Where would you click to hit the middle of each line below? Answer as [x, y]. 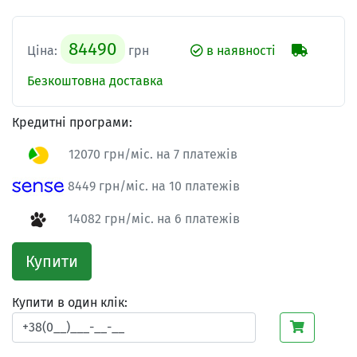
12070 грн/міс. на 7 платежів [151, 154]
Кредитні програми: [72, 122]
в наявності [239, 50]
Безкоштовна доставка [95, 80]
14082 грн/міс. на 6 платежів [152, 219]
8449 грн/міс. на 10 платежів [152, 186]
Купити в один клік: [70, 302]
